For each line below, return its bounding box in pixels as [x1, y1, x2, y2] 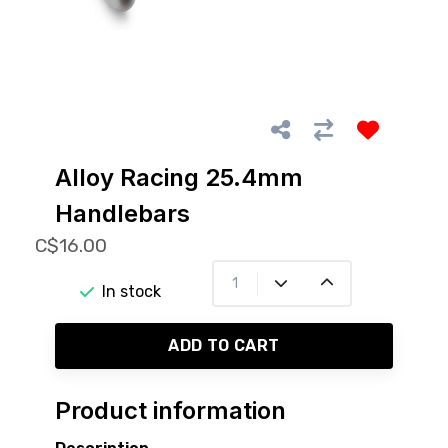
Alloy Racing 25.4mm [55, 163, 303, 193]
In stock [102, 281, 162, 301]
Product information [55, 396, 286, 426]
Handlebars [55, 199, 190, 229]
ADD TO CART [168, 336, 280, 356]
